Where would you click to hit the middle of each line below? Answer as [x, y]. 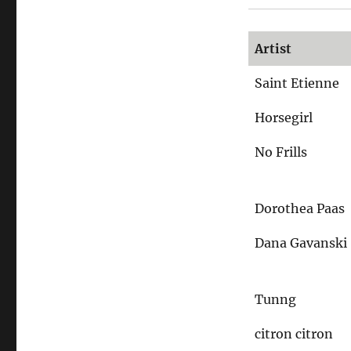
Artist [273, 48]
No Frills [281, 152]
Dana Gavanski [301, 242]
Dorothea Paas [300, 208]
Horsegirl [284, 117]
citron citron [294, 333]
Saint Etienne [297, 83]
